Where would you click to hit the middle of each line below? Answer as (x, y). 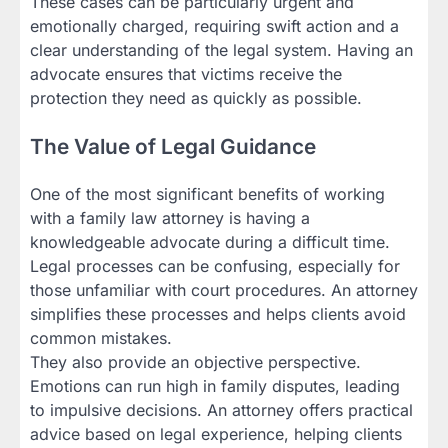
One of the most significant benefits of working (207, 194)
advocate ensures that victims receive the (186, 73)
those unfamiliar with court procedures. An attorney (224, 290)
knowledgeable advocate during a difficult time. (210, 242)
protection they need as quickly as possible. (196, 97)
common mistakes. (101, 338)
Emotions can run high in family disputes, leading (215, 386)
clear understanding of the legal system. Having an (221, 49)
